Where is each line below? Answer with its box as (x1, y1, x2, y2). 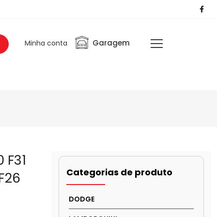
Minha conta (24, 38, 67, 48)
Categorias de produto (66, 166, 172, 178)
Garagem (92, 38, 130, 48)
